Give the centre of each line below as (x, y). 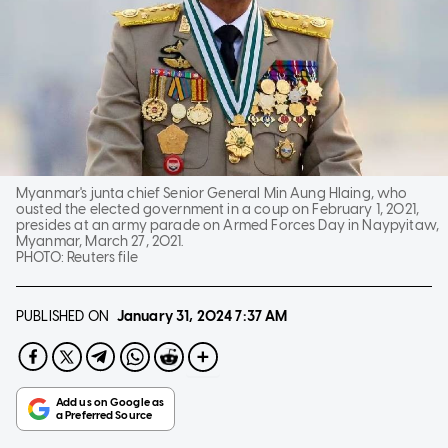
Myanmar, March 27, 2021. (100, 241)
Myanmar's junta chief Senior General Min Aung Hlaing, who (212, 193)
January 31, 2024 (174, 316)
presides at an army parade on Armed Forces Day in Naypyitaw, (227, 225)
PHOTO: (42, 257)
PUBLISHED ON (62, 316)
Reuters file (102, 257)
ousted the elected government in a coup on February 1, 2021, (217, 209)
